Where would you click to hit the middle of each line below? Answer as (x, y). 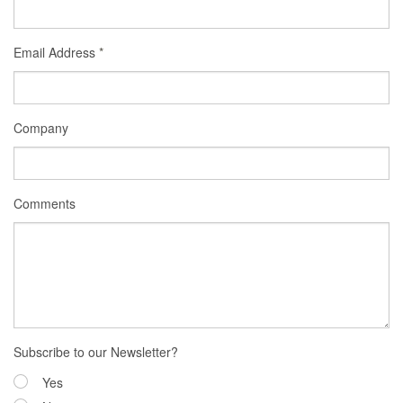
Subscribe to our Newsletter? (96, 352)
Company (41, 128)
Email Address (56, 52)
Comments (45, 203)
